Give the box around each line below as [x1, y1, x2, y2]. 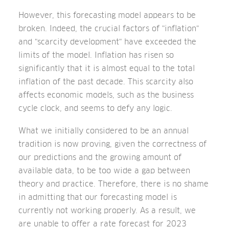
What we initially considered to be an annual [18, 126, 189, 135]
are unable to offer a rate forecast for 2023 [18, 219, 187, 228]
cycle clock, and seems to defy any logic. [18, 104, 172, 112]
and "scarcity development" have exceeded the [18, 37, 196, 46]
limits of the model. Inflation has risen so [18, 51, 174, 59]
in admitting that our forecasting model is [18, 193, 177, 201]
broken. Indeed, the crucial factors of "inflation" [18, 24, 199, 33]
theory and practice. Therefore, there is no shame [18, 179, 209, 188]
